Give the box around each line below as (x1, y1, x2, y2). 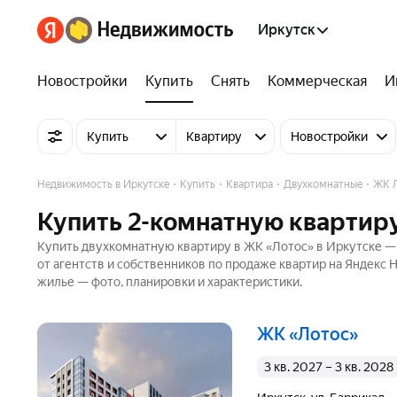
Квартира (226, 178, 273, 191)
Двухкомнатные (284, 178, 362, 191)
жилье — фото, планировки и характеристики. (37, 275, 302, 289)
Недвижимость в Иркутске (37, 178, 169, 191)
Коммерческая (268, 73, 367, 90)
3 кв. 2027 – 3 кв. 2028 (271, 360, 393, 374)
